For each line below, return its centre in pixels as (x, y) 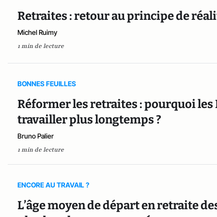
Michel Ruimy (37, 32)
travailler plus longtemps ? (89, 119)
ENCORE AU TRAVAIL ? (53, 185)
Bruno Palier (36, 136)
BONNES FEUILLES (47, 83)
